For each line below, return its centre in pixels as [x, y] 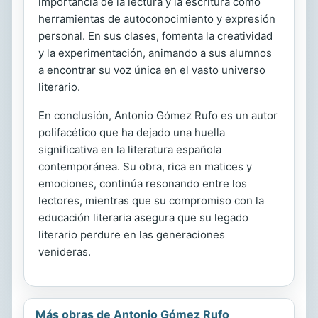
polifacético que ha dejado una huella [132, 132]
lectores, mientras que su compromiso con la [151, 201]
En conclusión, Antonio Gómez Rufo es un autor [158, 115]
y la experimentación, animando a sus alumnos [155, 53]
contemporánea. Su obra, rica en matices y [145, 166]
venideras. [65, 252]
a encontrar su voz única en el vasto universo [152, 70]
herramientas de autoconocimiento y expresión [157, 19]
